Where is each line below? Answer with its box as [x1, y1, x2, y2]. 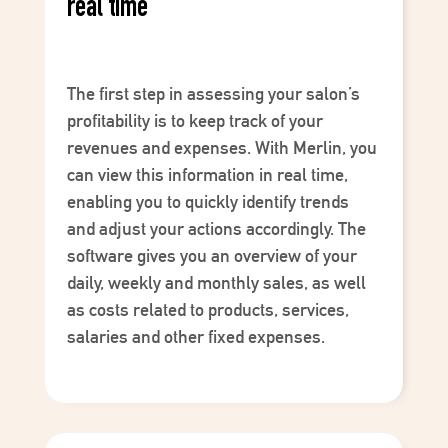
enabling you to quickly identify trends [66, 191, 349, 213]
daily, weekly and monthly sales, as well [66, 272, 366, 294]
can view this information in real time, [66, 164, 348, 186]
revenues [66, 137, 138, 159]
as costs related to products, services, [66, 299, 349, 321]
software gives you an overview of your [66, 245, 357, 267]
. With [246, 137, 293, 159]
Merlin [292, 137, 342, 159]
